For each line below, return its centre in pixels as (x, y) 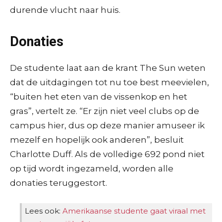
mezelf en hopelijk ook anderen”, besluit (97, 139)
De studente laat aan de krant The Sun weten (108, 68)
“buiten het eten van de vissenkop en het (99, 96)
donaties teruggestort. (58, 183)
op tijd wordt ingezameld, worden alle (92, 168)
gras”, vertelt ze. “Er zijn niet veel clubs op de (105, 111)
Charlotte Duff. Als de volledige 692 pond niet (107, 154)
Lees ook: (44, 211)
